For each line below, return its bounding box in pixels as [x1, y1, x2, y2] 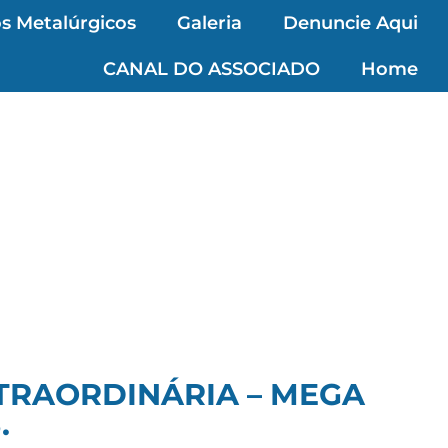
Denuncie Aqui [282, 12, 418, 34]
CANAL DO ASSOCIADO [103, 58, 320, 80]
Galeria [176, 12, 242, 34]
